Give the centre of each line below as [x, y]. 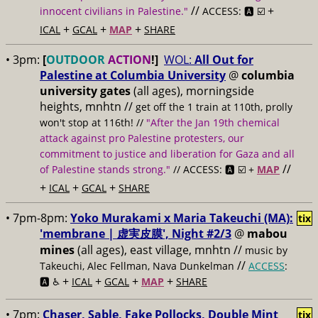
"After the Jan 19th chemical [212, 122]
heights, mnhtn [81, 106]
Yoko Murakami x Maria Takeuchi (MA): [182, 218]
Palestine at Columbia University [133, 75]
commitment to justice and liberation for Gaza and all [167, 154]
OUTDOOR [76, 60]
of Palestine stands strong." [105, 169]
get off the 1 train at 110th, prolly [214, 107]
